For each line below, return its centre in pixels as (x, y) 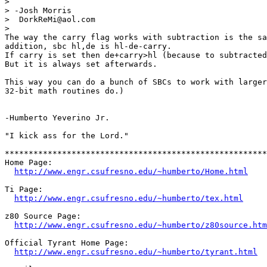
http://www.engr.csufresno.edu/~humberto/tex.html (129, 198)
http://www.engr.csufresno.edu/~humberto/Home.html (131, 171)
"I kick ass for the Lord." (67, 135)
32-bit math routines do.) (64, 91)
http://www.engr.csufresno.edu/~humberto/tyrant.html (136, 252)
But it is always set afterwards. (81, 64)
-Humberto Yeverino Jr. (57, 117)
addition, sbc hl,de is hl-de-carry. (88, 46)
